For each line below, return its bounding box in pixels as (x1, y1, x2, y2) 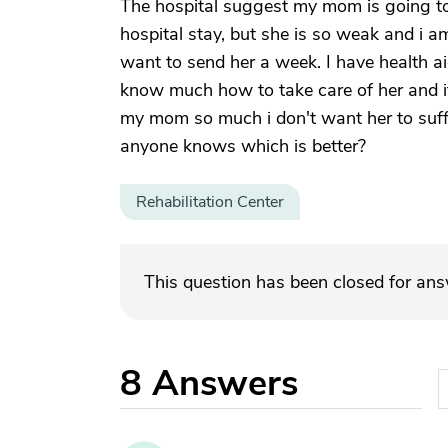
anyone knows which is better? (120, 134, 366, 158)
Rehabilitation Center (136, 191, 284, 213)
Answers (152, 359, 298, 408)
